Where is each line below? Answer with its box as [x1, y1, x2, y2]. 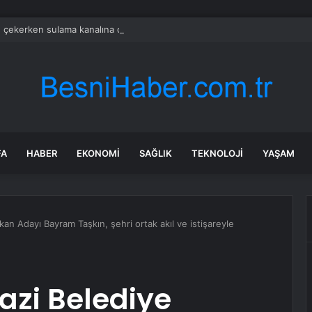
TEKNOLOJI [192, 148, 243, 159]
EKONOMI [77, 148, 120, 159]
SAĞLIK [139, 148, 172, 159]
